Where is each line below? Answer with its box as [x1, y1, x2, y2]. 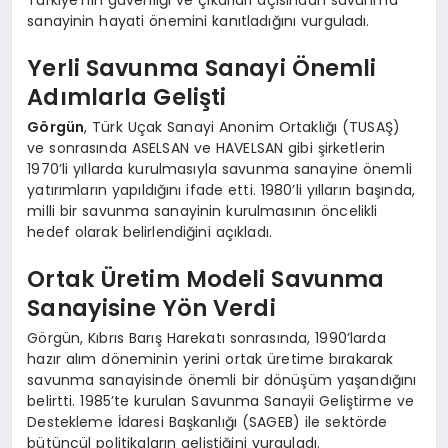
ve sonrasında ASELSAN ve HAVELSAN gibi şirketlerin [27, 137, 386, 158]
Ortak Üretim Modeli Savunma [27, 263, 385, 296]
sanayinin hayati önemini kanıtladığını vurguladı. [27, 10, 370, 31]
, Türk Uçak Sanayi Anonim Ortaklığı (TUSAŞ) [84, 116, 401, 137]
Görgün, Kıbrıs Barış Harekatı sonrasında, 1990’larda [27, 327, 386, 348]
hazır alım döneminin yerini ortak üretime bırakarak [27, 348, 394, 369]
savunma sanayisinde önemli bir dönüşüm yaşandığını [27, 369, 417, 390]
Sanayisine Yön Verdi [27, 292, 276, 325]
